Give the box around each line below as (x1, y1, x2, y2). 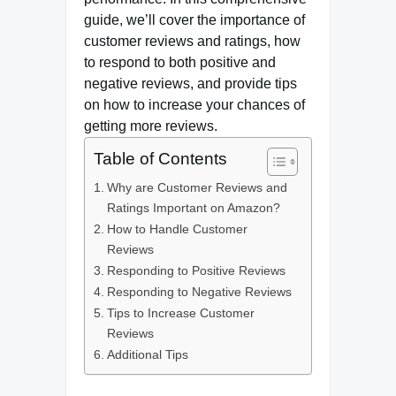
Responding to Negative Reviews (106, 285, 292, 299)
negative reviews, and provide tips (84, 76, 297, 91)
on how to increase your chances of (84, 97, 305, 112)
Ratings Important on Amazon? (106, 201, 280, 215)
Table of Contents (94, 149, 227, 168)
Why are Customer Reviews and (106, 180, 287, 194)
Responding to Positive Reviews (106, 263, 286, 278)
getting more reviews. (84, 118, 217, 133)
